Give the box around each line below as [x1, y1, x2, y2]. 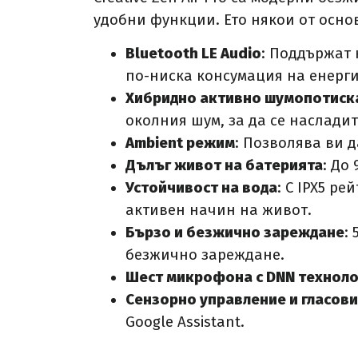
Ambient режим [125, 134, 235, 153]
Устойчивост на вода [125, 179, 277, 197]
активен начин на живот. [125, 201, 312, 220]
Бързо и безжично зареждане [125, 224, 344, 242]
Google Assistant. [125, 313, 245, 332]
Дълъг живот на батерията [125, 157, 323, 175]
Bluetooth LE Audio [125, 45, 261, 63]
